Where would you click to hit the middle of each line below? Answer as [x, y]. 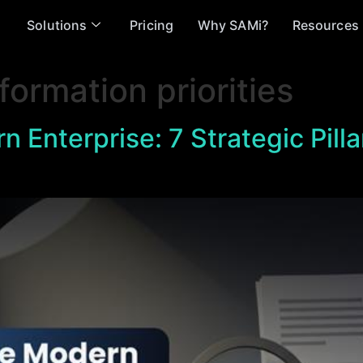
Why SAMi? [233, 25]
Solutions [57, 25]
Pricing [152, 25]
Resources [325, 25]
